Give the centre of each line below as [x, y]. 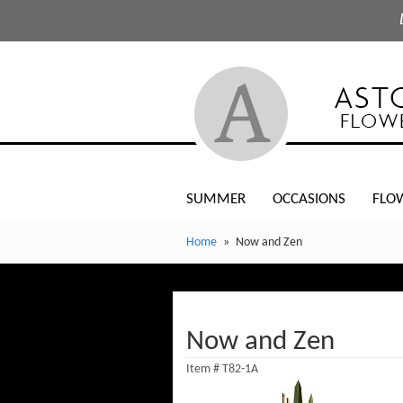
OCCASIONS [309, 199]
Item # [204, 369]
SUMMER [216, 199]
